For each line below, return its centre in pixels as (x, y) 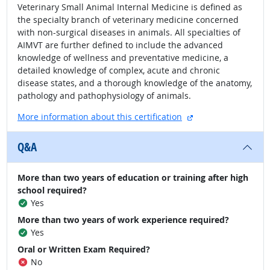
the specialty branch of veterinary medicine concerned (128, 20)
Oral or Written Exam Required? (84, 249)
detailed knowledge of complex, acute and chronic (119, 70)
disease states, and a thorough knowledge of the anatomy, (135, 83)
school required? (52, 190)
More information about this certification (100, 117)
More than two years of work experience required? (123, 220)
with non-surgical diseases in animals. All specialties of (129, 32)
